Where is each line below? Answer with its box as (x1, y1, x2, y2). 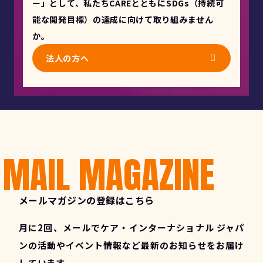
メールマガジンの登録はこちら (19, 193, 154, 208)
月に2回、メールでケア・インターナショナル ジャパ (19, 221, 244, 234)
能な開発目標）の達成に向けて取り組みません (32, 14, 214, 26)
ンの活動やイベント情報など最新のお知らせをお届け (19, 239, 244, 252)
